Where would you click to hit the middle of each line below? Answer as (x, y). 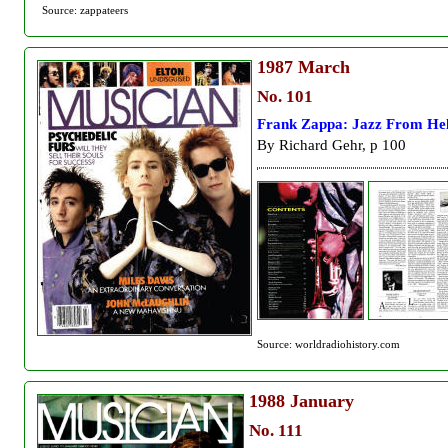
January (319, 400)
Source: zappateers (85, 10)
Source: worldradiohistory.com (328, 343)
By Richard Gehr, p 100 (331, 145)
